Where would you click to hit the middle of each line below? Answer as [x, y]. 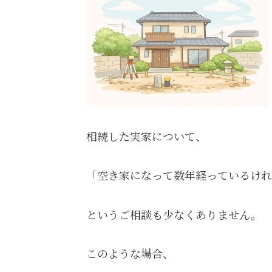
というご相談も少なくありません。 [174, 214]
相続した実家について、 [146, 136]
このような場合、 [130, 253]
